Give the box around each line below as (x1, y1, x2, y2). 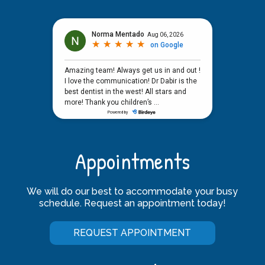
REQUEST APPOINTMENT (73, 227, 192, 239)
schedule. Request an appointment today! (38, 198, 226, 209)
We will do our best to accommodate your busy (27, 186, 238, 198)
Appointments (75, 146, 190, 177)
